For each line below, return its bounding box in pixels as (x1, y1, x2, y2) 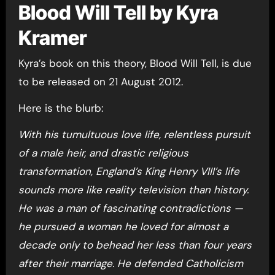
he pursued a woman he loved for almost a (18, 220, 228, 234)
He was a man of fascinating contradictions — (18, 201, 243, 215)
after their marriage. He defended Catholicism (18, 257, 243, 271)
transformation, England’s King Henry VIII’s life (18, 165, 239, 179)
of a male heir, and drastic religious (18, 146, 188, 160)
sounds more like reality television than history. (18, 183, 249, 197)
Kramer (18, 25, 87, 50)
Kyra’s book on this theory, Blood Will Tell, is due (18, 56, 252, 71)
